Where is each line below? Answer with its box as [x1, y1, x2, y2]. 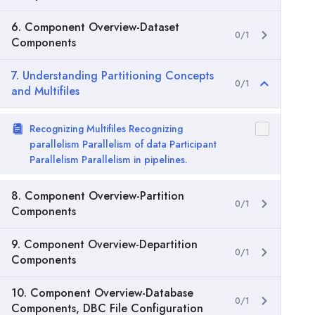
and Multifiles [11, 83, 79, 99]
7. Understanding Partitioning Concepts [11, 67, 214, 84]
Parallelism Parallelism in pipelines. [30, 153, 188, 167]
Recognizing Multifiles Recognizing [30, 122, 183, 136]
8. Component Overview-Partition [11, 188, 184, 204]
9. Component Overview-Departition [11, 236, 198, 252]
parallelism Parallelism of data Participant [30, 137, 217, 151]
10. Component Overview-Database [11, 285, 193, 301]
